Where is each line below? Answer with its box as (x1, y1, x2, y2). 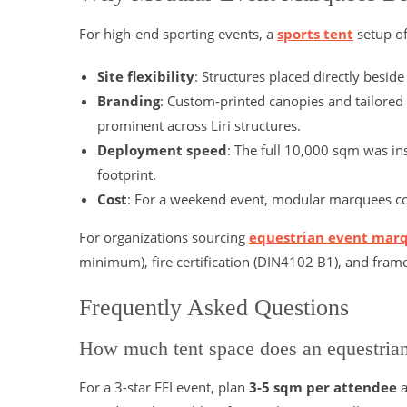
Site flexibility (97, 67, 194, 85)
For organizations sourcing (79, 228, 249, 246)
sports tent (277, 25, 353, 43)
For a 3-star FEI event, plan (79, 378, 249, 396)
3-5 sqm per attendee (249, 378, 397, 396)
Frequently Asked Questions (79, 294, 349, 321)
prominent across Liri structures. (97, 116, 301, 134)
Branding (97, 92, 160, 110)
